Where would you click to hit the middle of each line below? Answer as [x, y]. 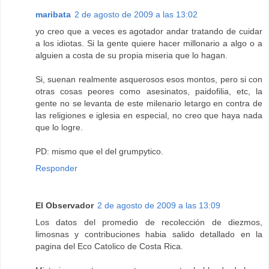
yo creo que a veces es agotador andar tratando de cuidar [149, 32]
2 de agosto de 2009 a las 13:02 [136, 15]
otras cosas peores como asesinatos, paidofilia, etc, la [149, 92]
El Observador [65, 206]
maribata [53, 15]
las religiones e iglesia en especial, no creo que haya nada [149, 116]
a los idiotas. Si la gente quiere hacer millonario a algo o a [149, 44]
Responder [56, 168]
